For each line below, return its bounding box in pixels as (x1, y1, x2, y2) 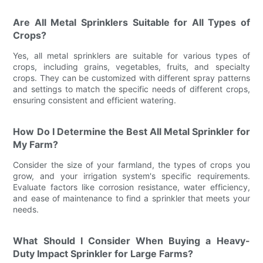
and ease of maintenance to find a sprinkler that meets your (13, 193, 250, 203)
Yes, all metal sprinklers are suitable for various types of (13, 50, 250, 60)
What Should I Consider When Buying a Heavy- (13, 234, 250, 247)
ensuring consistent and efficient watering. (13, 95, 177, 105)
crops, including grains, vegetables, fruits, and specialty (13, 61, 250, 72)
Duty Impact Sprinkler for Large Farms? (13, 247, 194, 259)
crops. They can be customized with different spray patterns (13, 72, 250, 83)
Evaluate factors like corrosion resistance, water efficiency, (13, 181, 250, 192)
